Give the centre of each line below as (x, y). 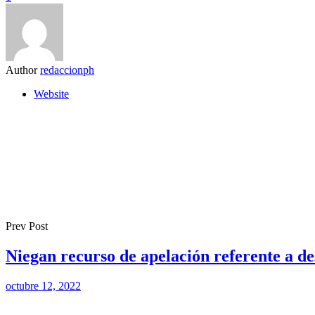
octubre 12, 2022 (43, 285)
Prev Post (27, 226)
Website (51, 94)
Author (21, 70)
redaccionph (67, 70)
